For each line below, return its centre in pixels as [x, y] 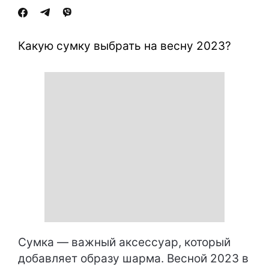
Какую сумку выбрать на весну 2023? [125, 46]
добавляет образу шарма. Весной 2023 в [133, 258]
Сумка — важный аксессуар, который [124, 242]
